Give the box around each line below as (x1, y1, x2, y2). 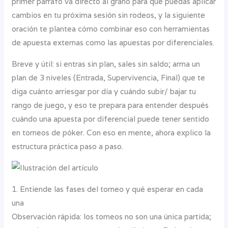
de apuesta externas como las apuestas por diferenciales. (12, 37, 215, 47)
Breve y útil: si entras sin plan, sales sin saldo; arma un (12, 59, 201, 69)
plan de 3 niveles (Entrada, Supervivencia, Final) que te (12, 72, 206, 82)
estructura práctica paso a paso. (12, 141, 124, 151)
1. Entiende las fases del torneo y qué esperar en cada (12, 184, 204, 194)
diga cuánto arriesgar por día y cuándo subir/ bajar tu (12, 86, 196, 96)
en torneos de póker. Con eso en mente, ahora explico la (12, 127, 211, 137)
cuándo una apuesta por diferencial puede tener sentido (12, 113, 210, 124)
